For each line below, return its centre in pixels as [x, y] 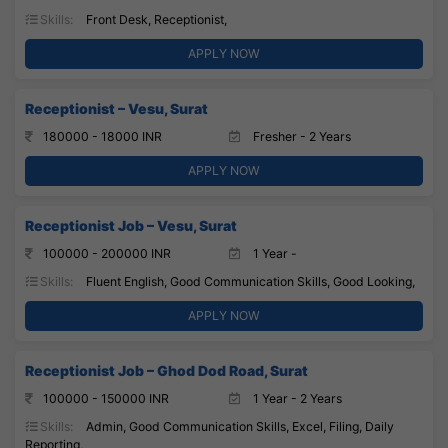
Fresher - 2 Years [300, 136]
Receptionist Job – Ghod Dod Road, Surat [166, 370]
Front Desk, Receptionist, [155, 19]
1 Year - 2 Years [296, 398]
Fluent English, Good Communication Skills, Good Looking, [249, 281]
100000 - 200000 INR [107, 253]
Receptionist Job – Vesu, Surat [131, 225]
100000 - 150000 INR [106, 398]
